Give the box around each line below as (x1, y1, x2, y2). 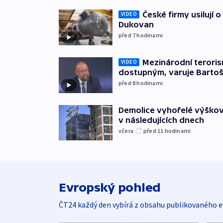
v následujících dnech (118, 115, 204, 124)
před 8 (118, 79, 137, 87)
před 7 (118, 31, 137, 39)
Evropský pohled (59, 180, 161, 194)
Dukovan (118, 19, 154, 29)
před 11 (143, 126, 165, 134)
